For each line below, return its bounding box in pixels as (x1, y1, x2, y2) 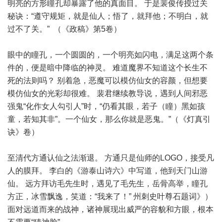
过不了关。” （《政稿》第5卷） (7, 25, 121, 33)
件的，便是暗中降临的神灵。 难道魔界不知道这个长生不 (7, 63, 208, 72)
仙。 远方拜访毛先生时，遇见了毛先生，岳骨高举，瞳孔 (7, 179, 208, 188)
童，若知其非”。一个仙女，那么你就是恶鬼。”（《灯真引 (7, 115, 211, 123)
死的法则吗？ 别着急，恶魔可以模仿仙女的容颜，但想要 (7, 76, 208, 85)
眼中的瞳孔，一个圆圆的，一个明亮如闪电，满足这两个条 (7, 51, 214, 59)
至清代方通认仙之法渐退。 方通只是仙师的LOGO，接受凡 (7, 154, 214, 162)
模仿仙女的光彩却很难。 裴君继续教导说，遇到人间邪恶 (7, 89, 208, 98)
